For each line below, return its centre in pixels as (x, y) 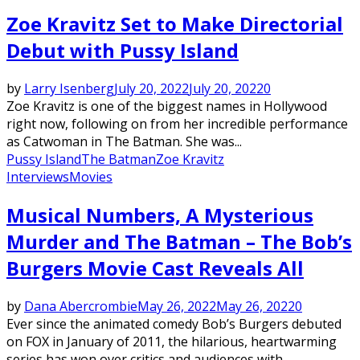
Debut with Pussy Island (123, 51)
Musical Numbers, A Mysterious (160, 215)
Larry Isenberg (69, 88)
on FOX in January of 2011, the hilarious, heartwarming (172, 341)
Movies (91, 177)
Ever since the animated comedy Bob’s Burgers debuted (174, 323)
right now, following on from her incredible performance (177, 124)
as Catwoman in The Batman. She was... (124, 141)
